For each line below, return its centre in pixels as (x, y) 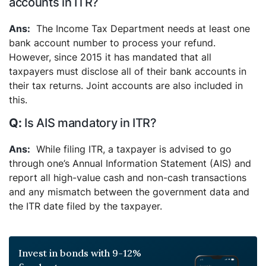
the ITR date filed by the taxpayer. (85, 206)
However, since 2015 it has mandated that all (110, 57)
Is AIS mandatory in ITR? (91, 123)
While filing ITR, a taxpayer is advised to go (134, 149)
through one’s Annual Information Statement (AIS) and (130, 163)
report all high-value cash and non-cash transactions (128, 178)
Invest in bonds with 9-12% (80, 253)
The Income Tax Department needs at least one (143, 28)
